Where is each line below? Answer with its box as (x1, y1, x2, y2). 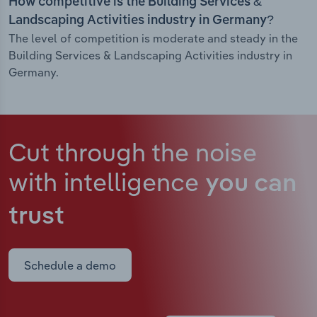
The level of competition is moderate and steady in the (8, 31, 298, 46)
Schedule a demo (24, 258, 116, 272)
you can (205, 172, 296, 197)
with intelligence (8, 166, 205, 198)
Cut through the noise (8, 136, 257, 168)
